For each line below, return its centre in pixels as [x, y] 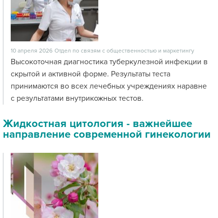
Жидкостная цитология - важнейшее [98, 124]
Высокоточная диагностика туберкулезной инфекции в [109, 62]
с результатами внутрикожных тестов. [77, 98]
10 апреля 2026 [32, 51]
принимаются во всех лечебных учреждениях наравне [109, 86]
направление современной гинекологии [107, 135]
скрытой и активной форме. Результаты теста [91, 74]
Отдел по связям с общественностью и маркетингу [124, 51]
